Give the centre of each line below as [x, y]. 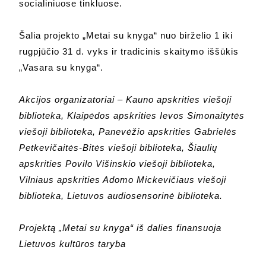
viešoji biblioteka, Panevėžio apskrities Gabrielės [128, 132]
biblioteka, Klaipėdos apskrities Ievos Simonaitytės [132, 116]
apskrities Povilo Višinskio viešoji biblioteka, [118, 164]
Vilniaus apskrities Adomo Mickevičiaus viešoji [123, 180]
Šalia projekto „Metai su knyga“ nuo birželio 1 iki [126, 36]
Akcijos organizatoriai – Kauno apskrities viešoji [126, 100]
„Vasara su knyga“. [61, 68]
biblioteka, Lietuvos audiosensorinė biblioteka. [121, 196]
